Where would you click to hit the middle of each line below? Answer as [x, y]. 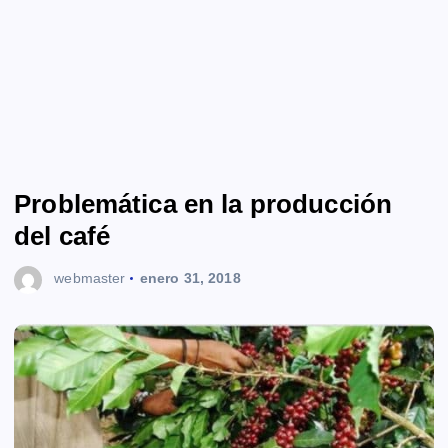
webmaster [90, 278]
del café [62, 235]
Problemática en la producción [203, 203]
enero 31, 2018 [190, 278]
